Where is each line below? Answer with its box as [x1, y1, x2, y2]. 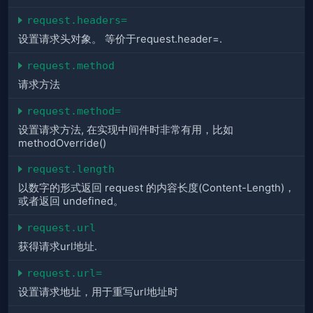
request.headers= [27, 14, 127, 27]
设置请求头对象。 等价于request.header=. [18, 33, 222, 46]
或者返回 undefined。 [18, 195, 124, 208]
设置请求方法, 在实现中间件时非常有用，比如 [18, 124, 233, 137]
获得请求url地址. [18, 240, 97, 254]
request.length [27, 163, 115, 175]
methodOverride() [18, 137, 106, 150]
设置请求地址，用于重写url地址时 [18, 286, 178, 299]
